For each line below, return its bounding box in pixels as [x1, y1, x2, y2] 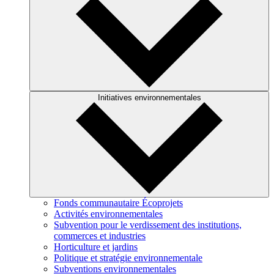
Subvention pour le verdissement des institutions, [54, 220, 242, 230]
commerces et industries [54, 231, 146, 241]
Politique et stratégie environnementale [54, 253, 202, 263]
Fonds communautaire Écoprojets [54, 198, 183, 208]
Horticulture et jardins [54, 242, 138, 252]
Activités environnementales [54, 209, 163, 219]
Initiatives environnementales [97, 93, 201, 102]
